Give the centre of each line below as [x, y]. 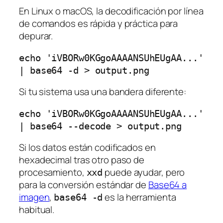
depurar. [36, 36]
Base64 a [167, 185]
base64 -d [78, 198]
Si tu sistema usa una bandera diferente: [103, 92]
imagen [34, 197]
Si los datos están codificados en [87, 148]
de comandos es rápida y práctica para [99, 24]
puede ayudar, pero [144, 172]
